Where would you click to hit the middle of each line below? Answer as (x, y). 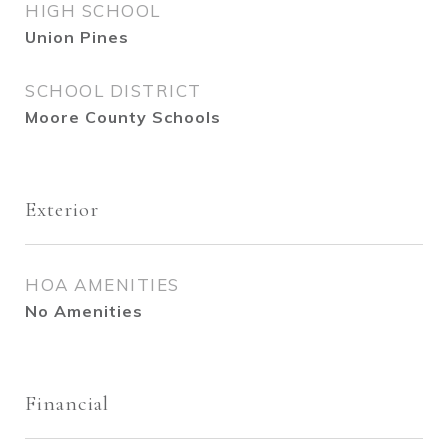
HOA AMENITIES (102, 284)
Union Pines (77, 37)
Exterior (62, 209)
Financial (67, 403)
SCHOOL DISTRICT (113, 90)
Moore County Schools (123, 117)
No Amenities (84, 311)
